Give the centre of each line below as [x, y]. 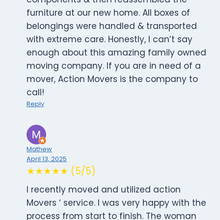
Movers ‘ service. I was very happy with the [116, 203]
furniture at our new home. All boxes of [108, 13]
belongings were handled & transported [112, 26]
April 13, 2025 [47, 159]
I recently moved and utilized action [104, 190]
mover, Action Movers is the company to [112, 79]
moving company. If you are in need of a [114, 66]
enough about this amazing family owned [116, 53]
